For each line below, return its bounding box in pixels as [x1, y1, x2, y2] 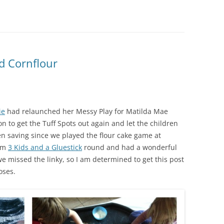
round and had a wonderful [82, 142, 177, 152]
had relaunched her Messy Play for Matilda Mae [5, 106, 168, 116]
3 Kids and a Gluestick [8, 142, 82, 152]
